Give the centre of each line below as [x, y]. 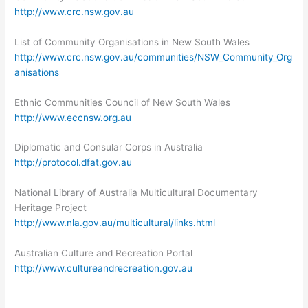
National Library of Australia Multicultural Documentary [136, 193]
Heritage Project [51, 208]
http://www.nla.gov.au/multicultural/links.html [115, 223]
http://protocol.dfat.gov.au [74, 163]
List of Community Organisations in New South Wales [132, 42]
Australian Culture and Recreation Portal [104, 253]
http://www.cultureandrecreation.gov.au [104, 268]
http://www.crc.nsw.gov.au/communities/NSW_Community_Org [154, 57]
